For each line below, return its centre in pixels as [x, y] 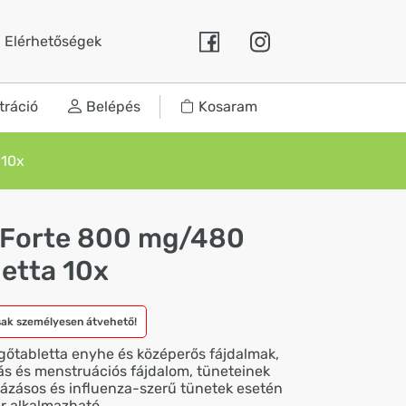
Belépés [113, 106]
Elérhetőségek [53, 41]
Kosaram [228, 106]
